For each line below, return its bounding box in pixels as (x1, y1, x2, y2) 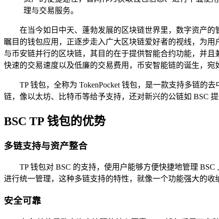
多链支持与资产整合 (4, 140, 88, 151)
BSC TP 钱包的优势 (4, 114, 106, 128)
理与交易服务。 (23, 6, 78, 15)
